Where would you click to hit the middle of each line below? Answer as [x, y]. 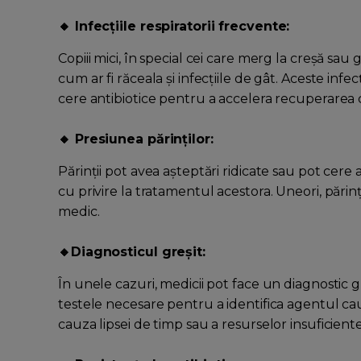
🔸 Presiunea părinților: [136, 139]
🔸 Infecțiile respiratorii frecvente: [174, 27]
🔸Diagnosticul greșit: [132, 252]
